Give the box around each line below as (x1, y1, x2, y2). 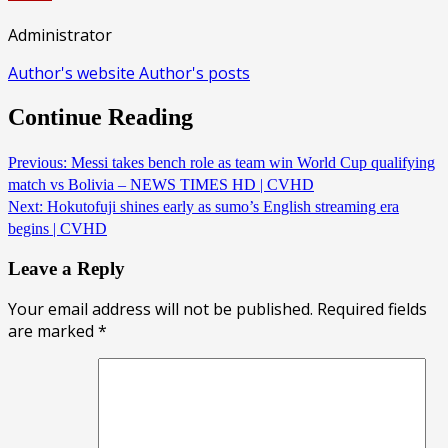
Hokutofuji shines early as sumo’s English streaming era (43, 197, 399, 215)
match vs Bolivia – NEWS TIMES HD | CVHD (8, 175, 314, 193)
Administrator (8, 24, 112, 47)
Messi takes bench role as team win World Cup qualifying (67, 153, 435, 171)
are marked (8, 320, 98, 343)
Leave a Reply (8, 257, 125, 279)
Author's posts (139, 62, 250, 85)
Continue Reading (8, 104, 193, 131)
